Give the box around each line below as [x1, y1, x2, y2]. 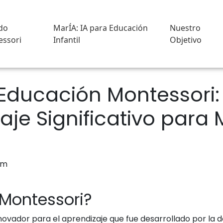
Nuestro [170, 22, 201, 33]
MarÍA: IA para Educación [53, 22, 148, 33]
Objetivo [170, 34, 202, 45]
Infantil [53, 34, 80, 45]
